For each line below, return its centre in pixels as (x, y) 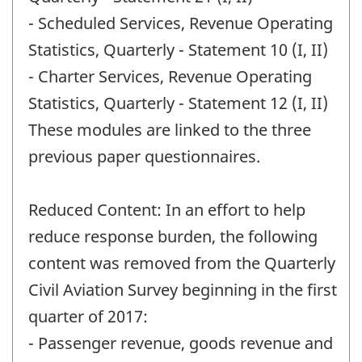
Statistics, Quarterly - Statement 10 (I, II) (178, 50)
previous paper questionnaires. (144, 157)
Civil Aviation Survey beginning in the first (183, 290)
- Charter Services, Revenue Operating (170, 77)
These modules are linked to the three (170, 130)
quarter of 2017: (88, 317)
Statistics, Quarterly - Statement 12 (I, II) (178, 103)
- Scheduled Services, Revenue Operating (181, 23)
